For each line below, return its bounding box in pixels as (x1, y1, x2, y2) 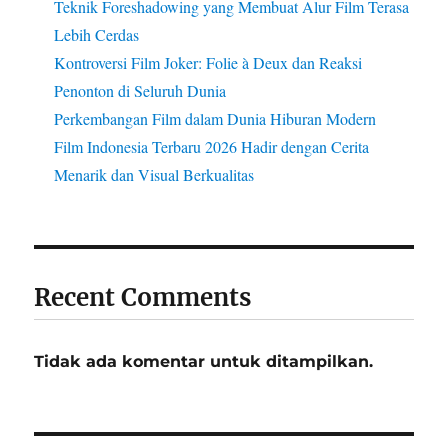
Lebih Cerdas (54, 23, 140, 45)
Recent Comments (34, 281, 252, 313)
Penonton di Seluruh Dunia (54, 79, 227, 101)
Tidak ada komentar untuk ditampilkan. (34, 351, 374, 371)
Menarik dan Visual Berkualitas (54, 163, 255, 185)
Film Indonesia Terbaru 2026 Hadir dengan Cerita (54, 135, 370, 157)
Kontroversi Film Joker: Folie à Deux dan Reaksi (54, 51, 363, 73)
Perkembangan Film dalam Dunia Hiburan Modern (54, 107, 377, 129)
